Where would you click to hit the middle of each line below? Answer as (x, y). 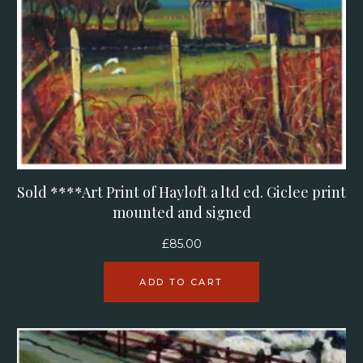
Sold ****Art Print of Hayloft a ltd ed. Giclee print (181, 192)
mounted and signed (181, 212)
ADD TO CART (181, 282)
